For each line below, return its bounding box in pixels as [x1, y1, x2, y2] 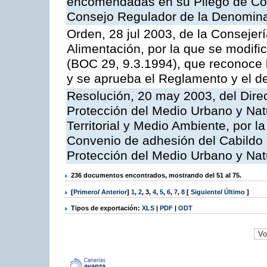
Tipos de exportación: [71, 204, 142, 212]
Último [224, 188, 247, 195]
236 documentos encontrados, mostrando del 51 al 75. [71, 172, 241, 179]
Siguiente [191, 188, 221, 195]
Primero [73, 188, 98, 195]
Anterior [101, 188, 127, 195]
